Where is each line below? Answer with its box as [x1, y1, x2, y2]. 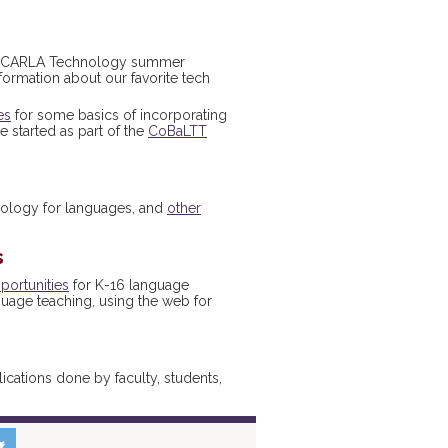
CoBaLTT [148, 123, 207, 139]
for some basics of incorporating [11, 107, 227, 123]
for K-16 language [69, 277, 189, 293]
